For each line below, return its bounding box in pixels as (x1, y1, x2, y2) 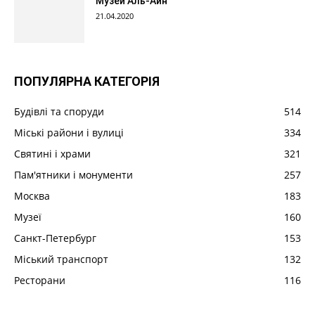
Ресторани (14, 274, 65, 288)
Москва (14, 189, 50, 203)
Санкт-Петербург (14, 231, 96, 245)
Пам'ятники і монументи (14, 168, 133, 182)
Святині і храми (14, 147, 91, 161)
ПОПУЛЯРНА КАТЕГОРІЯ (14, 74, 160, 89)
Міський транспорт (14, 252, 108, 266)
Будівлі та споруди (14, 105, 104, 119)
